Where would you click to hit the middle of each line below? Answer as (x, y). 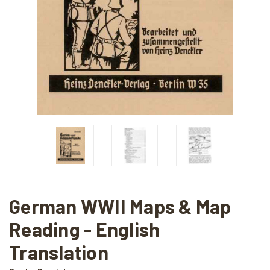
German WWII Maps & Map (120, 206)
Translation (59, 252)
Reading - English (85, 229)
